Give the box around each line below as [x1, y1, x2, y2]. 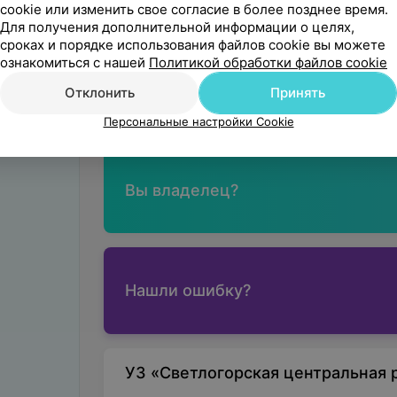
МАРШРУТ [248, 92, 313, 106]
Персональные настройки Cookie [103, 114, 294, 128]
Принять [270, 84, 325, 101]
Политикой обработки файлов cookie [149, 54, 387, 71]
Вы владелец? [124, 181, 238, 199]
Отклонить [64, 84, 135, 101]
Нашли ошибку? [124, 281, 251, 300]
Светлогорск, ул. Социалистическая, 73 [124, 61, 391, 78]
